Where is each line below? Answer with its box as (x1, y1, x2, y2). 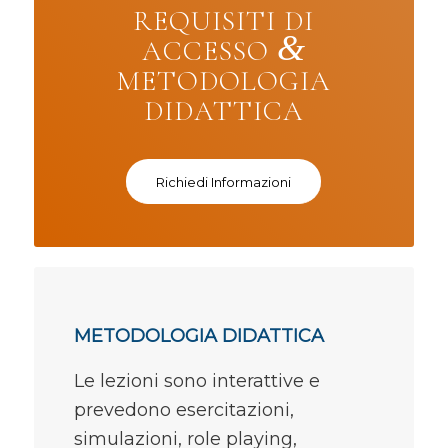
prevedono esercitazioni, (73, 398, 294, 421)
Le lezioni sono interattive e (73, 369, 320, 392)
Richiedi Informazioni (156, 174, 292, 191)
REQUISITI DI (133, 4, 315, 39)
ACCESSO (141, 34, 277, 69)
